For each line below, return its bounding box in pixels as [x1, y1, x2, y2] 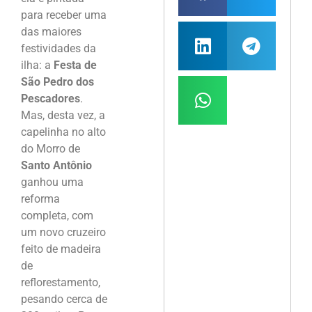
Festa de [54, 58, 97, 72]
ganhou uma [21, 175, 84, 189]
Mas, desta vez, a [21, 109, 105, 123]
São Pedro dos [21, 75, 94, 89]
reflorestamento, [21, 276, 100, 290]
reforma [21, 192, 60, 206]
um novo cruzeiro [21, 226, 106, 240]
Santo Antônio [21, 159, 92, 173]
